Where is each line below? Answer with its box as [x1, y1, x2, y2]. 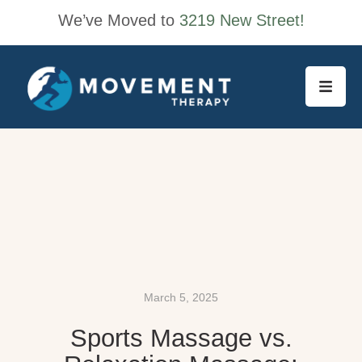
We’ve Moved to [57, 11, 179, 29]
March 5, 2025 [144, 290, 218, 304]
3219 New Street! [179, 11, 305, 29]
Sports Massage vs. [69, 323, 293, 352]
